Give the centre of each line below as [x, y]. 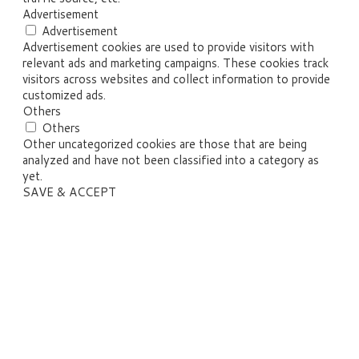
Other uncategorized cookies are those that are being [165, 144]
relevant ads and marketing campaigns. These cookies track [175, 63]
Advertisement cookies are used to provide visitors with [168, 47]
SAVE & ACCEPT [69, 192]
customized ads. [64, 95]
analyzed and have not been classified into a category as [171, 160]
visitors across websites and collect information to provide [176, 79]
